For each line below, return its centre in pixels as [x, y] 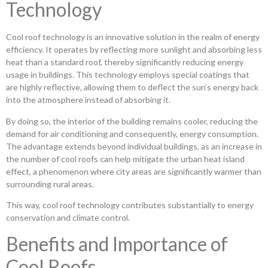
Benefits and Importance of [117, 243]
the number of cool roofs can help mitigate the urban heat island [125, 159]
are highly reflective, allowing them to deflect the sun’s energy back [132, 87]
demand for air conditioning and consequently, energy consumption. [132, 133]
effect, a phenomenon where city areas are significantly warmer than [134, 171]
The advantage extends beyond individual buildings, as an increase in [134, 146]
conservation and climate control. [68, 218]
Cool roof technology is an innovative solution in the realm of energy [133, 37]
